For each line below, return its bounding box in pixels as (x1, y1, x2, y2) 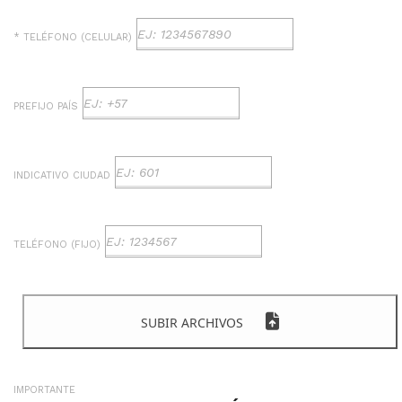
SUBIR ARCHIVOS (141, 314, 243, 332)
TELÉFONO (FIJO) (13, 239, 100, 251)
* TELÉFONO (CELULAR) (13, 31, 132, 44)
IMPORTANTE (13, 383, 75, 396)
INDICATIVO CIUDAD (13, 170, 110, 182)
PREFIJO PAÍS (13, 100, 78, 113)
